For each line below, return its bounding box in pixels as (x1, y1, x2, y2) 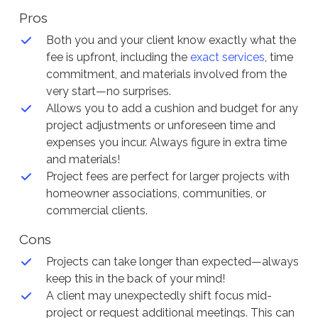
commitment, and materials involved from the (45, 67, 287, 82)
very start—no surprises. (45, 84, 171, 99)
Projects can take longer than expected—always (45, 255, 299, 269)
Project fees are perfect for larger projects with (45, 170, 290, 184)
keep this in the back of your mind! (45, 272, 225, 286)
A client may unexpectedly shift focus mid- (45, 289, 272, 303)
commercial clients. (45, 204, 148, 218)
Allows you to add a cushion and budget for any (45, 102, 298, 116)
